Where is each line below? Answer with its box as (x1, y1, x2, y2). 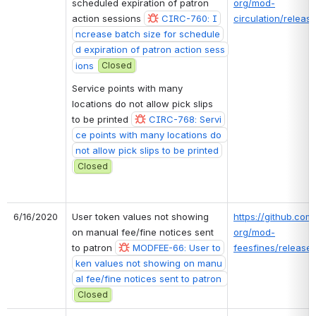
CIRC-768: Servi (149, 113, 221, 125)
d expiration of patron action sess (75, 43, 225, 55)
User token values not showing (72, 210, 209, 222)
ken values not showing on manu (75, 257, 222, 269)
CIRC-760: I (162, 12, 217, 24)
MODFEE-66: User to (133, 241, 221, 253)
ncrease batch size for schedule (75, 28, 220, 39)
